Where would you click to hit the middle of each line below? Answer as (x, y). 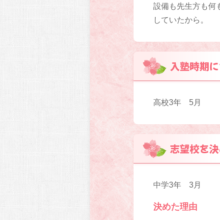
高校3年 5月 (177, 103)
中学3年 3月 (177, 185)
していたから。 (181, 20)
